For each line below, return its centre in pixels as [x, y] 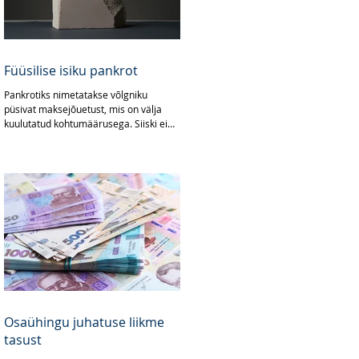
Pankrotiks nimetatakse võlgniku [76, 95]
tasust [23, 340]
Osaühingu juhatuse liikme [84, 322]
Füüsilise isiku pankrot [71, 71]
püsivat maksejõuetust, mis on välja [83, 109]
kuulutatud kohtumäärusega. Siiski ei [86, 123]
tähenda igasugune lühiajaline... [75, 138]
